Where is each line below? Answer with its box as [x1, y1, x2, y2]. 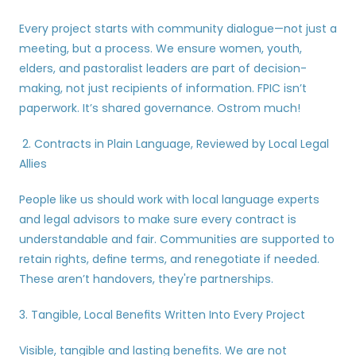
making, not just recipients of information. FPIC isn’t [19, 80, 307, 96]
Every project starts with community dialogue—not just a [19, 21, 337, 37]
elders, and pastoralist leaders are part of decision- [19, 60, 307, 76]
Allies [19, 156, 47, 172]
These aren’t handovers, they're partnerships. [19, 271, 273, 287]
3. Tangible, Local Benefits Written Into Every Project [19, 307, 305, 323]
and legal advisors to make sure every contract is [19, 211, 296, 227]
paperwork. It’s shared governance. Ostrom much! [19, 100, 300, 116]
